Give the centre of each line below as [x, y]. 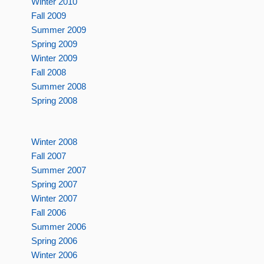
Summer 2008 [58, 87]
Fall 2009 [48, 16]
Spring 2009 [54, 44]
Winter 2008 [54, 141]
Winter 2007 [54, 198]
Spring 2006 [54, 240]
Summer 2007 [58, 170]
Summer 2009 [58, 30]
